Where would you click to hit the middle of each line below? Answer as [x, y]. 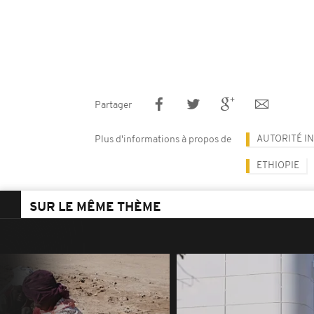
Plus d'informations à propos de [163, 140]
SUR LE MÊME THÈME [95, 208]
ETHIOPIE [278, 166]
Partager [113, 105]
